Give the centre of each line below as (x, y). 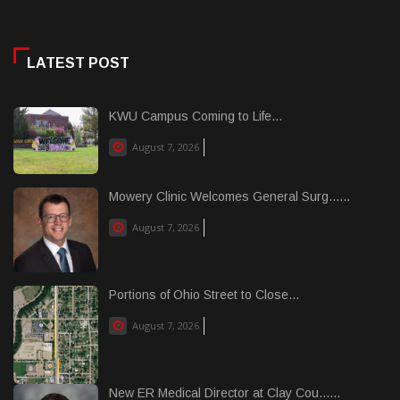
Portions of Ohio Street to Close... (204, 294)
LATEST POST (78, 62)
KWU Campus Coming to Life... (196, 116)
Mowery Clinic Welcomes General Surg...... (229, 196)
